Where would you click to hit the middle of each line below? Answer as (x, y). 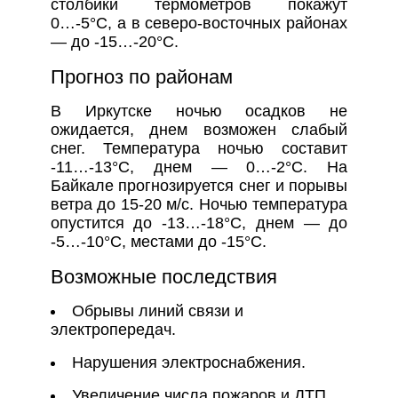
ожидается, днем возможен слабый (199, 130)
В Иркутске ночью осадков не (199, 111)
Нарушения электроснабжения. (188, 363)
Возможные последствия (163, 277)
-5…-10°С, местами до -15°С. (158, 242)
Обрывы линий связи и (157, 311)
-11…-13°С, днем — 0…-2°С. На (199, 167)
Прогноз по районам (141, 77)
